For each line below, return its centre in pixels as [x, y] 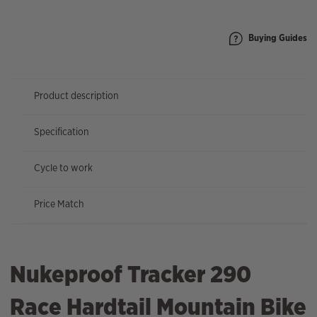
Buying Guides [278, 38]
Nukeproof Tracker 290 [131, 274]
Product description [76, 95]
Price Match [59, 203]
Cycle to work [63, 167]
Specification [62, 131]
